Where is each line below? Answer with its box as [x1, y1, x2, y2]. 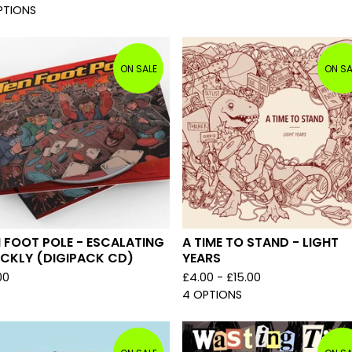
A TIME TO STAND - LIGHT [182, 233, 339, 251]
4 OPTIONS [182, 287, 242, 302]
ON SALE [119, 61, 157, 75]
